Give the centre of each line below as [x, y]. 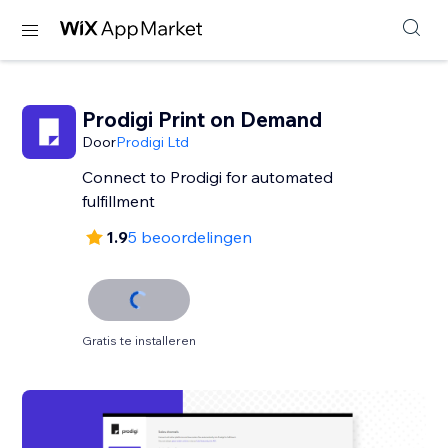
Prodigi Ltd [153, 142]
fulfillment [119, 201]
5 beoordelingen [190, 237]
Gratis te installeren [139, 340]
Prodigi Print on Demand [202, 119]
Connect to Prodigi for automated [208, 177]
